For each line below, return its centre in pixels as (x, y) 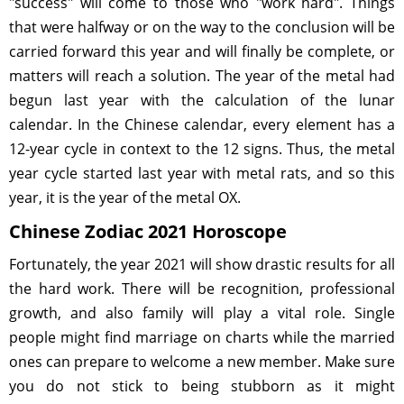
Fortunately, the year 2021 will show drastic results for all (202, 264)
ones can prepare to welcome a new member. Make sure (202, 361)
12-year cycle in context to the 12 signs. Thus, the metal (202, 148)
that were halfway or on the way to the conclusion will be (202, 27)
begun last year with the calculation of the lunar (202, 100)
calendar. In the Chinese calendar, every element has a (202, 124)
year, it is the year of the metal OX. (125, 197)
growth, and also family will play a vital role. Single (202, 312)
